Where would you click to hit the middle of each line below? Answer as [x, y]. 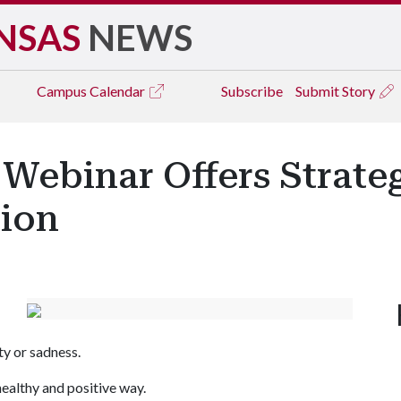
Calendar [119, 91]
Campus [63, 91]
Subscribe [252, 91]
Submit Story [337, 91]
